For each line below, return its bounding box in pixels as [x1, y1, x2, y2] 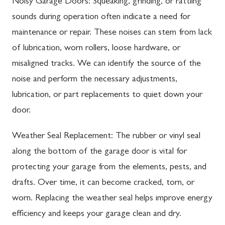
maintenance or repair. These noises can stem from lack [12, 29, 212, 38]
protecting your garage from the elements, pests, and [12, 163, 206, 172]
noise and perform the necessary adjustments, [12, 75, 177, 84]
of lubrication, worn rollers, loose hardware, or [12, 44, 180, 53]
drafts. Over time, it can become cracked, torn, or [12, 179, 194, 188]
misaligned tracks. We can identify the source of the [12, 60, 201, 69]
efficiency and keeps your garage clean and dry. [12, 210, 181, 219]
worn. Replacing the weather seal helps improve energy [12, 194, 212, 203]
